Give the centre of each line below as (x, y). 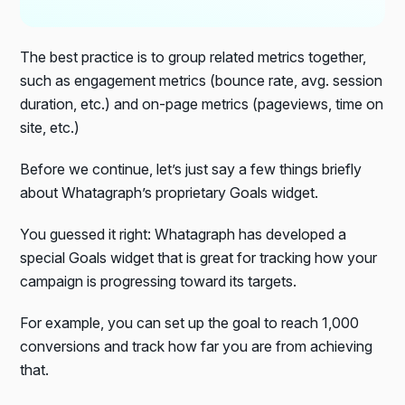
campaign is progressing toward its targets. (159, 281)
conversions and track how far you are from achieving (197, 346)
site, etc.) (50, 127)
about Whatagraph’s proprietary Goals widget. (170, 192)
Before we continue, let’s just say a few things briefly (191, 169)
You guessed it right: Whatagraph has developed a (184, 234)
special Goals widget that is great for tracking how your (199, 257)
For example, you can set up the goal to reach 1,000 (190, 322)
